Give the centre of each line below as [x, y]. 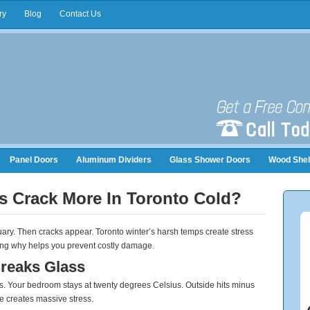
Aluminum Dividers [114, 160]
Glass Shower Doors [210, 160]
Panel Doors [34, 160]
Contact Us [80, 14]
